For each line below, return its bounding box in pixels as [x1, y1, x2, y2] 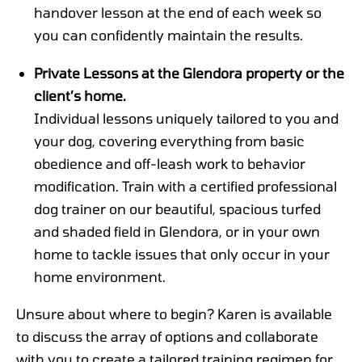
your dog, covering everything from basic [34, 132, 305, 149]
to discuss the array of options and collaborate [16, 328, 318, 345]
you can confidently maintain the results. [34, 26, 304, 43]
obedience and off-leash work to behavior [34, 154, 306, 171]
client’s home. [34, 86, 127, 103]
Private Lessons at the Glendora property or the [34, 64, 345, 81]
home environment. [34, 267, 166, 284]
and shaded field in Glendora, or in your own [34, 222, 321, 239]
